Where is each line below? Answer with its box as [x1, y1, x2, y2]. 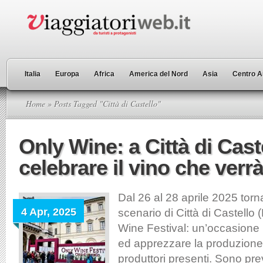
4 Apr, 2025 [21, 206, 76, 218]
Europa [55, 70, 79, 78]
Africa [94, 70, 114, 78]
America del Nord [129, 70, 188, 78]
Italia [25, 70, 41, 78]
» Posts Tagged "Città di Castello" [45, 98, 161, 109]
